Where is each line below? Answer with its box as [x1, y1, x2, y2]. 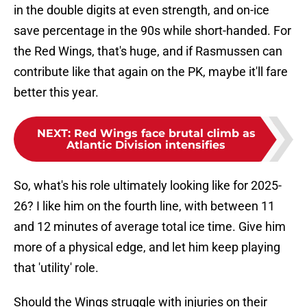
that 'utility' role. [14, 260, 99, 275]
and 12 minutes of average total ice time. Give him [14, 219, 286, 234]
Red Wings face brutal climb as [73, 127, 256, 140]
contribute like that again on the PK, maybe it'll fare [14, 64, 288, 79]
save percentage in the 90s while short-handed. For [14, 23, 291, 38]
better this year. [14, 85, 99, 100]
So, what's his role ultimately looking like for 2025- [14, 178, 282, 193]
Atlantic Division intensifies [66, 138, 225, 152]
